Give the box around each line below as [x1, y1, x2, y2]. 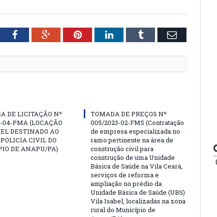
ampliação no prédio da [91, 179, 162, 188]
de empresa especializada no [91, 126, 180, 136]
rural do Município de [91, 205, 155, 214]
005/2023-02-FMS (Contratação [91, 118, 184, 127]
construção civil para [91, 144, 154, 153]
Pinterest [81, 29, 116, 39]
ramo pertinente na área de [91, 135, 173, 144]
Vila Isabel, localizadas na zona [91, 196, 186, 205]
